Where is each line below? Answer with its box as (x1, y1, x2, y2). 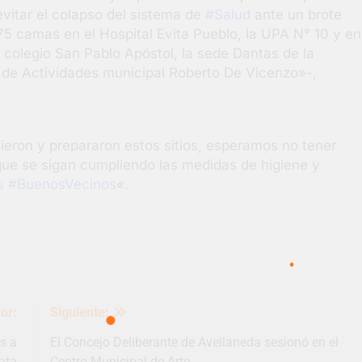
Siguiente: (49, 304, 109, 320)
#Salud (205, 6, 250, 23)
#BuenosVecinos (8, 176, 116, 192)
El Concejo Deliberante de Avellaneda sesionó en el (49, 334, 339, 350)
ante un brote (250, 6, 342, 23)
